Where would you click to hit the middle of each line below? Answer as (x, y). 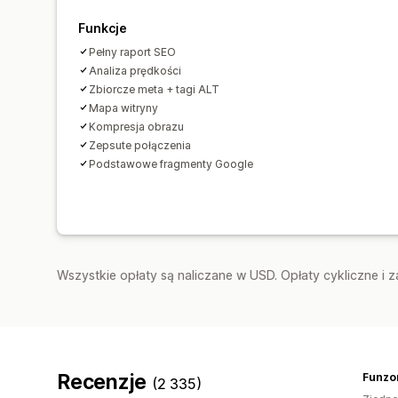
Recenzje (104, 382)
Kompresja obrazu (136, 126)
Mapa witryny (123, 107)
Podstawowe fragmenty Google (171, 163)
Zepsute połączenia (140, 145)
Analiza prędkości (135, 70)
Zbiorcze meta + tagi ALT (154, 89)
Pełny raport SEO (132, 52)
